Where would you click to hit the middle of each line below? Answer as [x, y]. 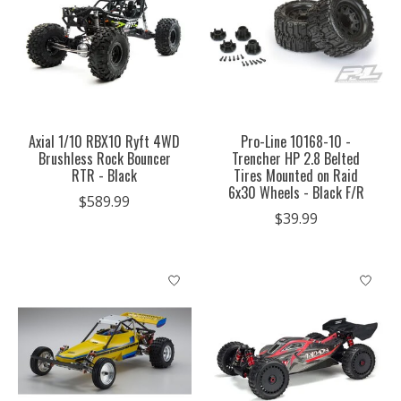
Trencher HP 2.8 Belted [296, 158]
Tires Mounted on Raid [296, 175]
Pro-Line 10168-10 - [296, 141]
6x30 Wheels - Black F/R [296, 192]
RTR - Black [105, 175]
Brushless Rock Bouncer [104, 158]
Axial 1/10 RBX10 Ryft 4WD [105, 141]
